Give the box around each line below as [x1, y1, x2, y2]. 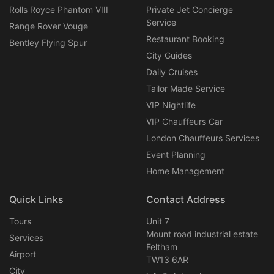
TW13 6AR [146, 254, 188, 265]
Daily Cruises [146, 67, 198, 77]
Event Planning [146, 149, 206, 160]
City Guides [146, 50, 192, 61]
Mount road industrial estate [146, 229, 258, 239]
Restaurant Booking [146, 34, 224, 44]
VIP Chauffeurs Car [146, 116, 223, 127]
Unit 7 [146, 216, 169, 226]
